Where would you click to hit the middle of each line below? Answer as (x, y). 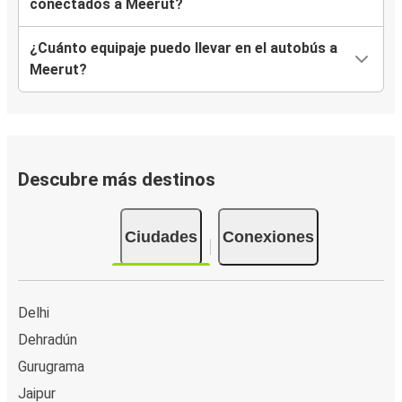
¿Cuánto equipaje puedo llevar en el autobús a (184, 48)
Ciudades (161, 236)
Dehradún (48, 339)
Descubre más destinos (117, 180)
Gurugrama (51, 366)
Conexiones (268, 236)
